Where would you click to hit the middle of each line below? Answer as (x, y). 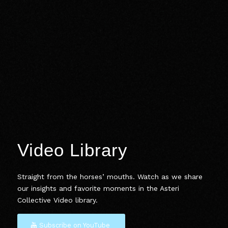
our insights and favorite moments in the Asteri (98, 188)
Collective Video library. (58, 200)
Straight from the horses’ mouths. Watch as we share (110, 176)
